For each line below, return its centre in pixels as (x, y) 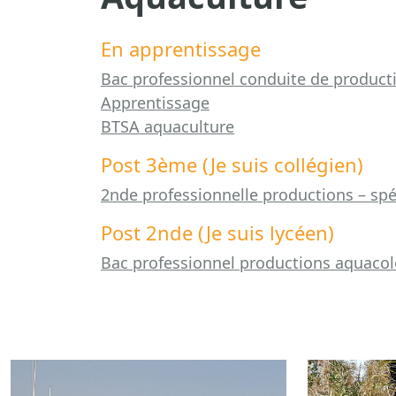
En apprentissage (181, 48)
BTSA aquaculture (168, 126)
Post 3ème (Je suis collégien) (232, 164)
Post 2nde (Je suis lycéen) (217, 232)
